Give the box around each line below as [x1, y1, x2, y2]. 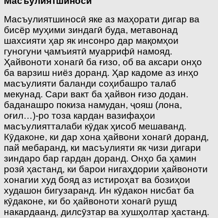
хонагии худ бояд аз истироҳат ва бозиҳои [4, 174, 190, 185]
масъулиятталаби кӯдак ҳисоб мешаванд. [4, 121, 186, 131]
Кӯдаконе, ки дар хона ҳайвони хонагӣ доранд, [4, 131, 209, 142]
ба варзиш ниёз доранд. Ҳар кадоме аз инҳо [4, 67, 199, 78]
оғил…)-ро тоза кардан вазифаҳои [4, 110, 155, 121]
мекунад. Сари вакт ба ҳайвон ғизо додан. [4, 89, 188, 99]
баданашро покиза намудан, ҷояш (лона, [4, 99, 182, 110]
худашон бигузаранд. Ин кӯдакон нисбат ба [4, 185, 194, 196]
